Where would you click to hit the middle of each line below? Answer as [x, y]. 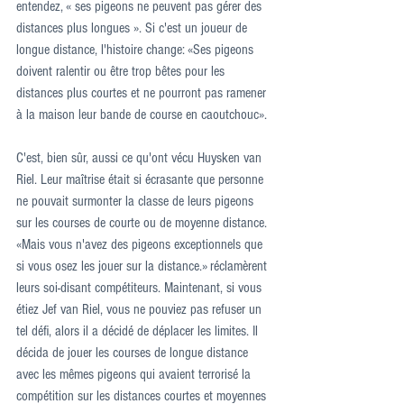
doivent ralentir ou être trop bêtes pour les [122, 71]
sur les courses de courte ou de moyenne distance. [143, 223]
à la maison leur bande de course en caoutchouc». [142, 115]
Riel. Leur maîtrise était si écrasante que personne [142, 179]
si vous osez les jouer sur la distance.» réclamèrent [143, 266]
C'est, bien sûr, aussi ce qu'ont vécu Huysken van [141, 158]
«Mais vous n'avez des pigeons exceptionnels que [141, 244]
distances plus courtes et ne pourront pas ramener [143, 93]
